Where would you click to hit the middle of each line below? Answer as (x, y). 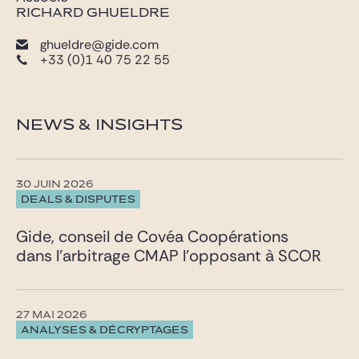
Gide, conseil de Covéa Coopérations (152, 237)
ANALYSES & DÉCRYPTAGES (105, 330)
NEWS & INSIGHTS (99, 125)
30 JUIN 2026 (55, 185)
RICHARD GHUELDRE (93, 13)
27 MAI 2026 (52, 316)
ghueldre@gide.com (99, 45)
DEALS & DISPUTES (78, 200)
